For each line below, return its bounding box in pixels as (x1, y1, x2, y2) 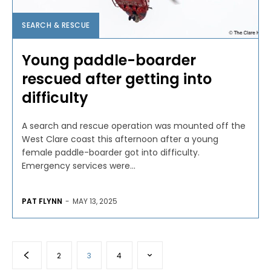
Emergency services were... (22, 159, 135, 172)
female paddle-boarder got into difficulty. (22, 146, 200, 158)
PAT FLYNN (22, 195, 62, 206)
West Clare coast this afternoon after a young (22, 132, 218, 145)
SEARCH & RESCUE (22, 19, 90, 30)
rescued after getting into (22, 68, 212, 89)
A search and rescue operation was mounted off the (22, 119, 246, 132)
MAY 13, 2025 (73, 195, 117, 206)
